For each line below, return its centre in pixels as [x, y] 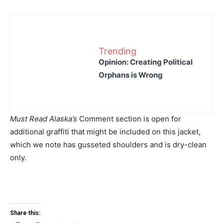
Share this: [25, 213]
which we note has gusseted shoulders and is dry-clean [108, 145]
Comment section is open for [129, 119]
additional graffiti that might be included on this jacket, [105, 132]
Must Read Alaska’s [44, 119]
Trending [117, 51]
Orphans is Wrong [131, 75]
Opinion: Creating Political [146, 62]
